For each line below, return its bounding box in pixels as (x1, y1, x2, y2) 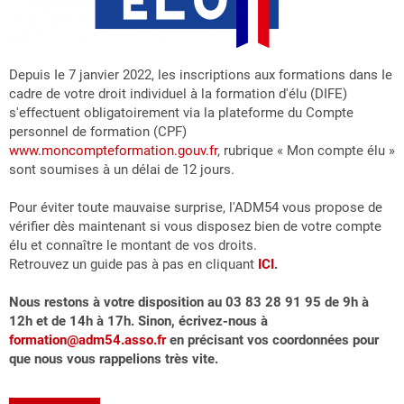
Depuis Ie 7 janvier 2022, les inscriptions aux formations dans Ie (9, 67, 392, 83)
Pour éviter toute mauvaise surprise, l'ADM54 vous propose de (9, 199, 382, 216)
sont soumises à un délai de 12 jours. (9, 161, 234, 178)
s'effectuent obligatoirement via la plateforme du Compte (9, 105, 353, 121)
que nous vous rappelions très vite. (9, 351, 218, 367)
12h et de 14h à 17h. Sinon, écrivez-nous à (9, 313, 268, 329)
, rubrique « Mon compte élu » (217, 142, 395, 159)
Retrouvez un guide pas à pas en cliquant (9, 256, 258, 272)
